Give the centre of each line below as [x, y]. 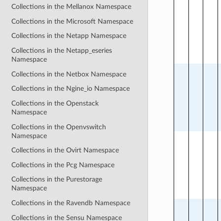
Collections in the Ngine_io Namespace [71, 89]
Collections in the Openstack [55, 103]
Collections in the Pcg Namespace [63, 165]
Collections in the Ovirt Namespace [65, 150]
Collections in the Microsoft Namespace [73, 21]
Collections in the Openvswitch [59, 127]
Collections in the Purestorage [57, 180]
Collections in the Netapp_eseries [62, 51]
